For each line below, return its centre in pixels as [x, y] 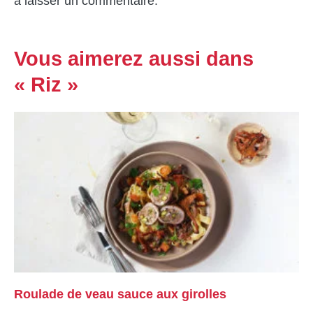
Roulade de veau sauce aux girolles [120, 294]
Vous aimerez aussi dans [134, 59]
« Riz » [46, 85]
